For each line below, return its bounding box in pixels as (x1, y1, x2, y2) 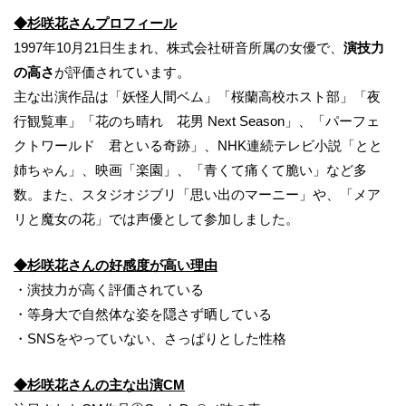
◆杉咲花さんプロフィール (14, 15, 177, 32)
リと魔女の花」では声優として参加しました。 (14, 211, 299, 227)
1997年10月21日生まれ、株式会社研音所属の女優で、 (14, 40, 343, 56)
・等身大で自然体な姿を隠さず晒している (14, 306, 272, 323)
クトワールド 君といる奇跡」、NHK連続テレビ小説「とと (14, 138, 382, 154)
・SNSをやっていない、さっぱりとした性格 (14, 331, 286, 347)
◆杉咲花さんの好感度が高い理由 (14, 257, 217, 274)
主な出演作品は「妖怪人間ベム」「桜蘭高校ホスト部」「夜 (14, 89, 381, 105)
